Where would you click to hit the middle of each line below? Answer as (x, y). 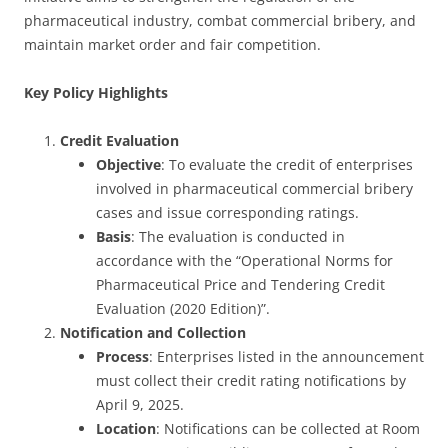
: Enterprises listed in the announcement (286, 356)
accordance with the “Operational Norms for (244, 260)
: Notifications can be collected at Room (288, 428)
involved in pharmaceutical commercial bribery (254, 188)
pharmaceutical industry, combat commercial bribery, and (220, 20)
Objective (128, 164)
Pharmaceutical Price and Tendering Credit (240, 284)
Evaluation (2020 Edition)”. (183, 308)
